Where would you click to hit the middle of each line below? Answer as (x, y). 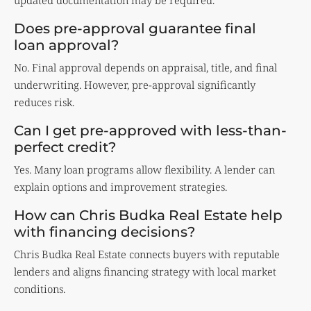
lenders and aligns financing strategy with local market (145, 272)
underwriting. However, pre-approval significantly (135, 85)
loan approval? (66, 45)
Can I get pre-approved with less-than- (150, 131)
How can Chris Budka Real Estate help (148, 216)
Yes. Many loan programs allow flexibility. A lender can (144, 170)
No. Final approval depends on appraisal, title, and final (145, 68)
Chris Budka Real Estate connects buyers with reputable (147, 254)
